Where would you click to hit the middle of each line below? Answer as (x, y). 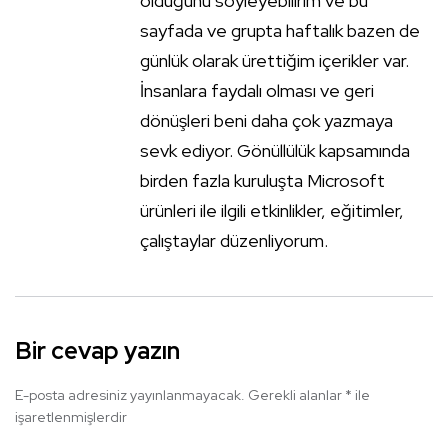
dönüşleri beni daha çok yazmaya (266, 120)
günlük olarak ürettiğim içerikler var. (274, 60)
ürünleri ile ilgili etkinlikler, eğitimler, (272, 210)
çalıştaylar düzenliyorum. (234, 240)
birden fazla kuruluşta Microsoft (262, 180)
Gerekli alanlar (296, 394)
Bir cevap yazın (97, 350)
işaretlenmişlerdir (71, 416)
